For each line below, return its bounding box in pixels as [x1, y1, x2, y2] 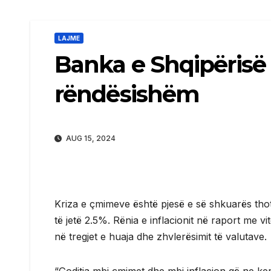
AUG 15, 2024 [64, 134, 116, 143]
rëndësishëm [54, 80, 200, 108]
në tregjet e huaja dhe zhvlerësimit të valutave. [54, 230, 267, 243]
